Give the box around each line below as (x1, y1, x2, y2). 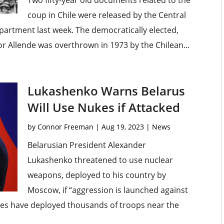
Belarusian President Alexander (27, 139, 146, 151)
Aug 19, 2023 (101, 122, 144, 132)
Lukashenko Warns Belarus (27, 82, 185, 99)
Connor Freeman (37, 122, 93, 132)
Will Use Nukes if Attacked (27, 99, 180, 116)
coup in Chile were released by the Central (27, 9, 186, 21)
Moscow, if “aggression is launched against (27, 184, 188, 196)
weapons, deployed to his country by (27, 169, 166, 181)
